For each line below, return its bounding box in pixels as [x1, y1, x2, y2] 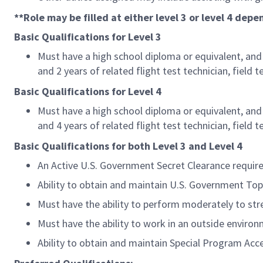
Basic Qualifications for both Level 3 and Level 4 [14, 139, 242, 153]
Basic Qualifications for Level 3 [14, 30, 161, 43]
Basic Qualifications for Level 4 [14, 85, 161, 98]
